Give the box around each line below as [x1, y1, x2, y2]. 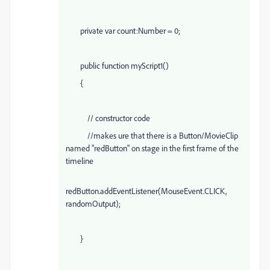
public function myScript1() [66, 60, 169, 71]
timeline [66, 155, 93, 166]
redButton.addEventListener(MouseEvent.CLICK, [66, 186, 227, 196]
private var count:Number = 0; [66, 25, 180, 36]
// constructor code [66, 113, 150, 123]
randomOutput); [66, 198, 121, 209]
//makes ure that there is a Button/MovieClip [66, 130, 238, 140]
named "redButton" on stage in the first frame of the [66, 143, 239, 153]
